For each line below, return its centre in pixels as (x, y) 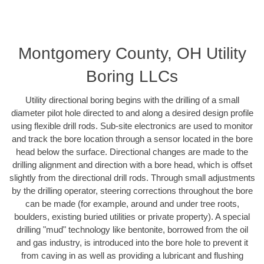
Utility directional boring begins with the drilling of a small (132, 100)
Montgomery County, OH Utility (132, 54)
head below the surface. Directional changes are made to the (132, 152)
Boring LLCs (132, 77)
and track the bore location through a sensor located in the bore (132, 139)
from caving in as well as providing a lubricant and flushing (132, 256)
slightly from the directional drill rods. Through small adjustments (132, 178)
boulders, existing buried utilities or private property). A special (132, 217)
